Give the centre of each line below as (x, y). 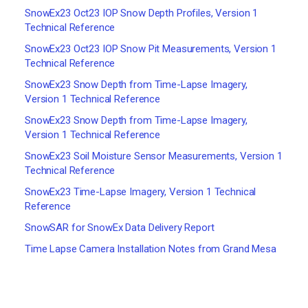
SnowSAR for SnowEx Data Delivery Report (120, 228)
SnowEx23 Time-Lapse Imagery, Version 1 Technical (141, 192)
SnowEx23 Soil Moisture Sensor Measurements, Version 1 (154, 156)
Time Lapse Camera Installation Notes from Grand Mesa (151, 249)
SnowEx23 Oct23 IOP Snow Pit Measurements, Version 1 (151, 49)
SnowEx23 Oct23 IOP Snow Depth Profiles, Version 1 (142, 13)
